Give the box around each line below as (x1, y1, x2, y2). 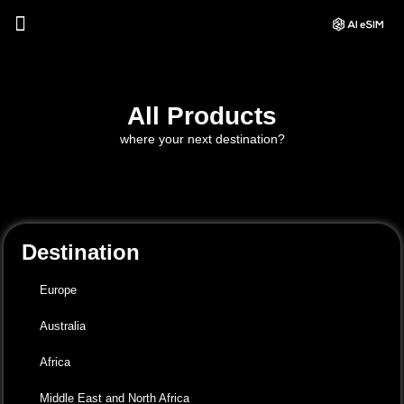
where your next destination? (119, 132, 285, 147)
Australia (40, 318, 87, 333)
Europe (40, 282, 78, 297)
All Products (127, 102, 277, 131)
